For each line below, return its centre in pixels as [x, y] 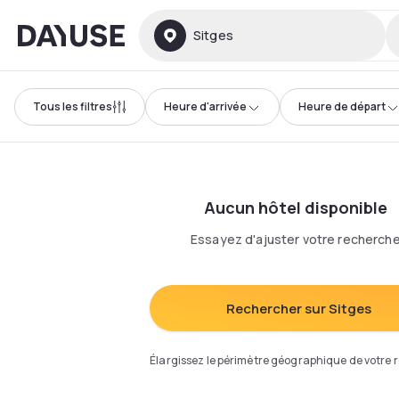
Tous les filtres [73, 106]
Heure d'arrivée [205, 106]
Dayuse [42, 32]
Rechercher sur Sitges [299, 308]
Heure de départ [342, 106]
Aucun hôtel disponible [296, 208]
